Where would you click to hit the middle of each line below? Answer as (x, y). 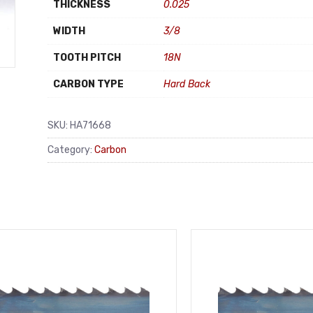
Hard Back (187, 84)
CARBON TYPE (88, 84)
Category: (71, 150)
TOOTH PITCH (87, 58)
